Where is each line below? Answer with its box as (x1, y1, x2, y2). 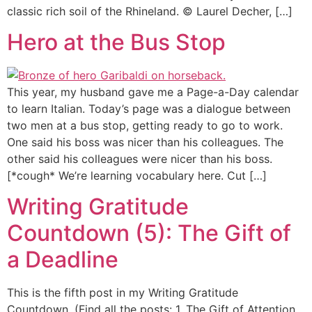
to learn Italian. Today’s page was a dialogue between (7, 101, 290, 116)
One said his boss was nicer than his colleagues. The (7, 134, 283, 149)
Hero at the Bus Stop (7, 28, 226, 56)
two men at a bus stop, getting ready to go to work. (7, 118, 283, 132)
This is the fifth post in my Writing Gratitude (7, 286, 238, 300)
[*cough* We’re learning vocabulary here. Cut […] (7, 168, 267, 182)
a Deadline (7, 246, 118, 274)
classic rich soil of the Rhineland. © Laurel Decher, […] (7, 3, 292, 18)
